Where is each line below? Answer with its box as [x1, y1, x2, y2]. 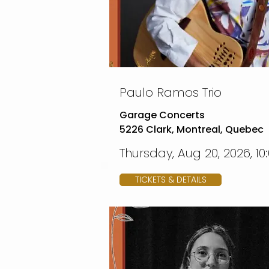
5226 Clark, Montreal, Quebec [119, 122, 264, 136]
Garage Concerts [119, 108, 205, 122]
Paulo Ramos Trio [119, 84, 222, 101]
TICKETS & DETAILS [134, 174, 207, 186]
